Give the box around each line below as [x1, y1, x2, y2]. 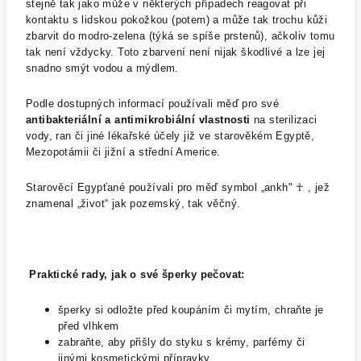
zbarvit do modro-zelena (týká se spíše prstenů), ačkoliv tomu [26, 30, 335, 42]
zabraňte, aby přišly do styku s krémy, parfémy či [58, 336, 305, 348]
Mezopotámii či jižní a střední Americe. [26, 146, 221, 158]
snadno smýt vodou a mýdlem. [26, 62, 179, 74]
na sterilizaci [250, 114, 317, 126]
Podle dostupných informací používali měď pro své [26, 98, 280, 110]
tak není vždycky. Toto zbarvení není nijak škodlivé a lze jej [26, 46, 326, 58]
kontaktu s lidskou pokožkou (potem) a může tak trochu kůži [26, 14, 328, 26]
